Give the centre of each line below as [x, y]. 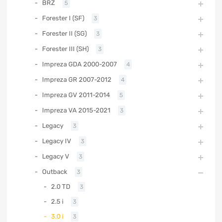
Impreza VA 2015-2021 [76, 111]
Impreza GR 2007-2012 [77, 80]
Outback [55, 172]
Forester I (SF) [63, 18]
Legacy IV [57, 141]
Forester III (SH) [65, 49]
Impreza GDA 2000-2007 [80, 64]
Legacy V [56, 157]
